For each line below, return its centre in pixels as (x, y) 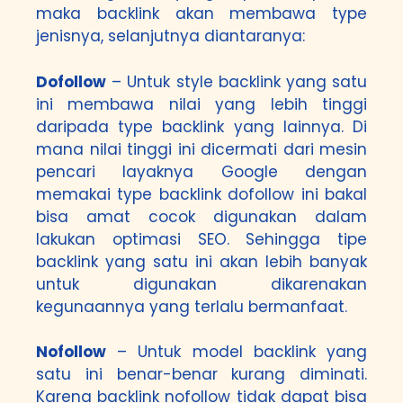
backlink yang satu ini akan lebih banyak (201, 261)
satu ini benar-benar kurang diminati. (201, 374)
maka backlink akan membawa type (201, 13)
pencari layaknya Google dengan (201, 171)
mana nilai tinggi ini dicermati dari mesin (201, 149)
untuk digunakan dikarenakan (201, 284)
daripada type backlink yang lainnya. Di (201, 126)
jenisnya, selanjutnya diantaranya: (170, 36)
